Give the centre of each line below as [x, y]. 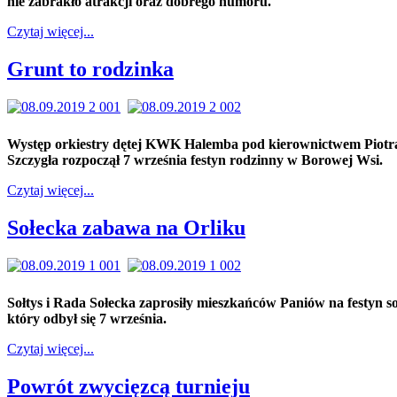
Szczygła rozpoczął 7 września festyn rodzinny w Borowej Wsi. [195, 160]
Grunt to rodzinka [90, 70]
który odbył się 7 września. [87, 318]
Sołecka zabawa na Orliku [126, 228]
